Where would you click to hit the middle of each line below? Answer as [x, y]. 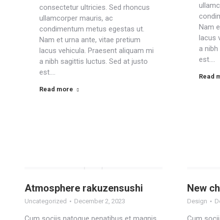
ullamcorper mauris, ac [76, 18]
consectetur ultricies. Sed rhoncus [95, 7]
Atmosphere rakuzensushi [84, 188]
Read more [56, 89]
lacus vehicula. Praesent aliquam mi [96, 51]
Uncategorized [46, 201]
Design [197, 201]
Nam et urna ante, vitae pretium [90, 40]
